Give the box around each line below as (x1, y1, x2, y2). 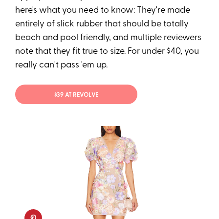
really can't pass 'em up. (15, 61, 108, 70)
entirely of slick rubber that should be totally (15, 20, 189, 29)
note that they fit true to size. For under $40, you (15, 47, 199, 57)
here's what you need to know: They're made (15, 6, 191, 16)
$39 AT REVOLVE (54, 92, 99, 98)
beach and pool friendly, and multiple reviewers (15, 33, 202, 43)
